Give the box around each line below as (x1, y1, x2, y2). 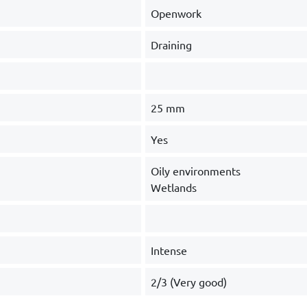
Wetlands (150, 180, 197, 194)
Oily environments (150, 164, 241, 177)
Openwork (150, 6, 201, 20)
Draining (150, 38, 192, 51)
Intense (150, 243, 187, 257)
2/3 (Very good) (150, 275, 227, 288)
